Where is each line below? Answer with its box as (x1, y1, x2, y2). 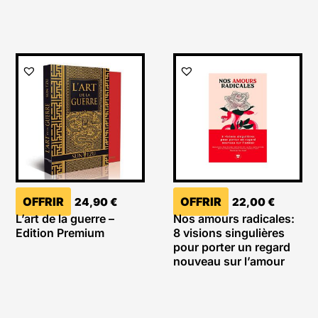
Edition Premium (15, 226, 104, 241)
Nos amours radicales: (172, 212, 295, 226)
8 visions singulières (172, 226, 285, 241)
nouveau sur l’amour (172, 254, 285, 269)
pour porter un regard (172, 240, 290, 255)
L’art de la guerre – (15, 212, 114, 226)
